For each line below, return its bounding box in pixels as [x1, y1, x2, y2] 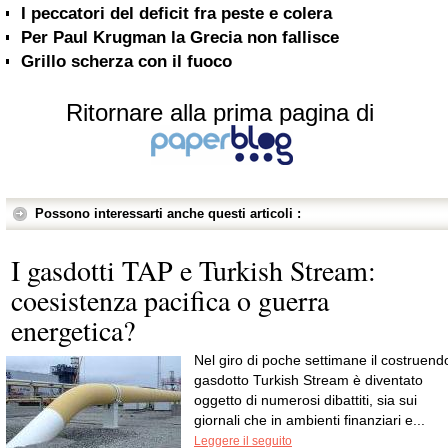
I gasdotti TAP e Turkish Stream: [11, 251, 376, 289]
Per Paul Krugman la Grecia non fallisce [21, 28, 339, 47]
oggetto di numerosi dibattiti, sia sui [194, 392, 417, 408]
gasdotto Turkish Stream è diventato [194, 372, 423, 388]
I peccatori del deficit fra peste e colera [21, 4, 332, 23]
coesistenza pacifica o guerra [11, 281, 329, 319]
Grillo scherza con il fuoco [21, 52, 232, 71]
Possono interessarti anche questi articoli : [35, 206, 301, 221]
